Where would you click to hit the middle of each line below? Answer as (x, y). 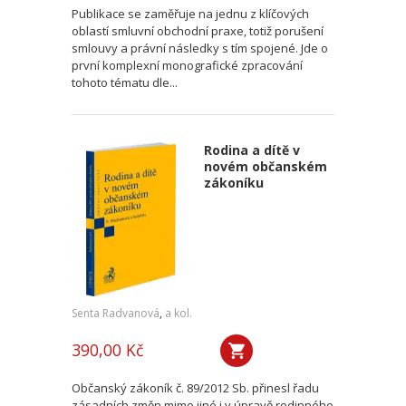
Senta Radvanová (116, 313)
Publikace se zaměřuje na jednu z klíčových (190, 14)
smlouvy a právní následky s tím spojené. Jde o (200, 48)
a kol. (179, 313)
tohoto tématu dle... (125, 82)
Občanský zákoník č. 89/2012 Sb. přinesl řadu (195, 388)
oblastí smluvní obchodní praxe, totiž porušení (198, 31)
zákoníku (233, 183)
